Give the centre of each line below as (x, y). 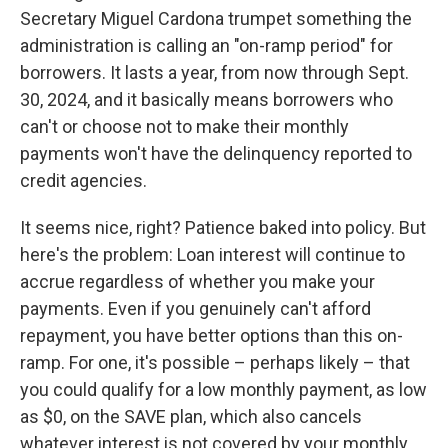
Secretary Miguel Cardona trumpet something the (216, 19)
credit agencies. (83, 181)
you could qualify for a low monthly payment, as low (223, 390)
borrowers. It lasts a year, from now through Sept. (214, 73)
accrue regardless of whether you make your (197, 282)
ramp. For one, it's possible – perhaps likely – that (215, 363)
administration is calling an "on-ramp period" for (206, 46)
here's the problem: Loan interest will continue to (212, 255)
